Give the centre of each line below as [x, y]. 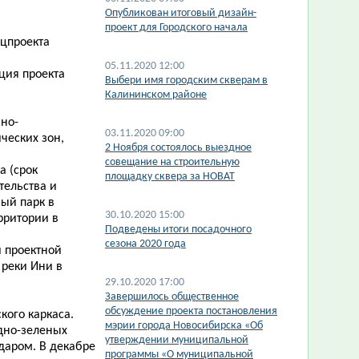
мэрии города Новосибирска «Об [184, 326]
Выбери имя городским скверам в [186, 81]
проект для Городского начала [176, 28]
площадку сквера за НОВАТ [170, 177]
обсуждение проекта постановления [191, 311]
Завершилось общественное [172, 297]
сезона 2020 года [145, 244]
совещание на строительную [172, 162]
